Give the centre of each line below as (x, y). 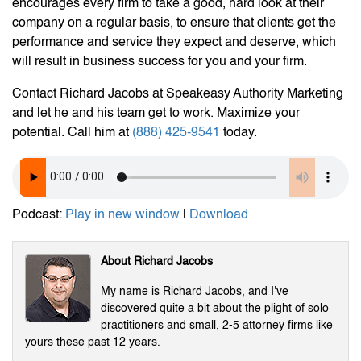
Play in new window (122, 215)
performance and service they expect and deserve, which (174, 42)
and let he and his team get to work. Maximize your (156, 113)
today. (239, 133)
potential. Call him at (72, 133)
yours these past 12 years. (93, 342)
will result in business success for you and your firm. (160, 62)
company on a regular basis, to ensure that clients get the (174, 23)
